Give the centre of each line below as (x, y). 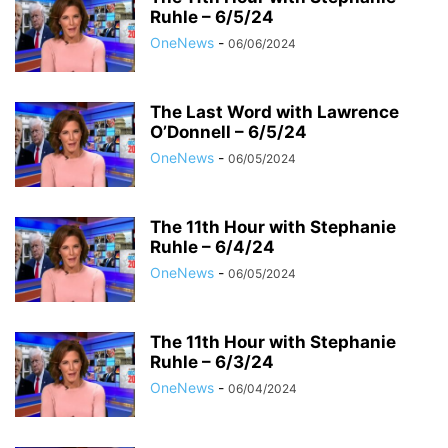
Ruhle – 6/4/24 (212, 247)
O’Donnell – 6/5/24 (228, 132)
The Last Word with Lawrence (274, 112)
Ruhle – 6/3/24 (212, 362)
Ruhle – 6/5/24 (212, 17)
